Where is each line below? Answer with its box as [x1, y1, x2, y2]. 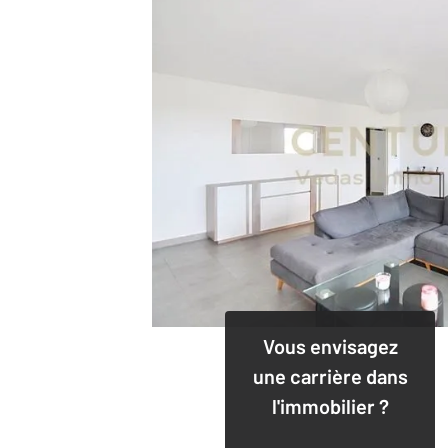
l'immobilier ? [271, 393, 389, 418]
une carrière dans [252, 363, 408, 388]
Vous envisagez [262, 333, 398, 358]
